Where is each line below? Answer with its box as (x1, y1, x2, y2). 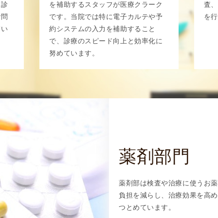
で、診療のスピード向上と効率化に (49, 37, 163, 45)
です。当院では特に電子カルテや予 (49, 13, 163, 21)
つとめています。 (119, 203, 176, 212)
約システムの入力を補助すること (49, 25, 156, 33)
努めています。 (49, 49, 99, 57)
